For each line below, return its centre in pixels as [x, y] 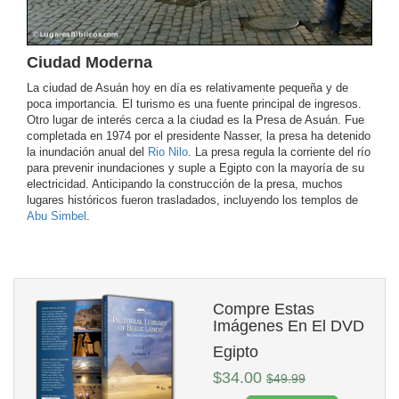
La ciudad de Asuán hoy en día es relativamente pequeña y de [187, 88]
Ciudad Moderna [90, 63]
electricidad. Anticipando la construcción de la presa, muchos [185, 184]
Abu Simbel [57, 216]
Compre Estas [264, 309]
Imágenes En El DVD [289, 326]
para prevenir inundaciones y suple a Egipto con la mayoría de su [195, 168]
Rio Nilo [168, 152]
